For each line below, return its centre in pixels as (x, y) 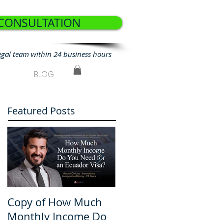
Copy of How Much (55, 202)
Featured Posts (41, 111)
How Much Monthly (165, 202)
